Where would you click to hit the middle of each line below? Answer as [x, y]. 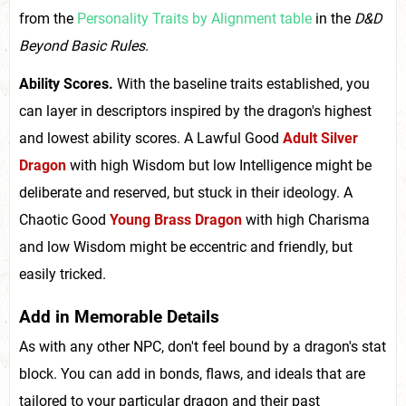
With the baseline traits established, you [242, 84]
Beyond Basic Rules [82, 46]
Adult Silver [320, 139]
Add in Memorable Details [119, 317]
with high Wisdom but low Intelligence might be [219, 166]
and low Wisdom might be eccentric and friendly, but [186, 247]
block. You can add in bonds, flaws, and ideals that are [192, 374]
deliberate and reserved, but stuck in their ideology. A [186, 193]
